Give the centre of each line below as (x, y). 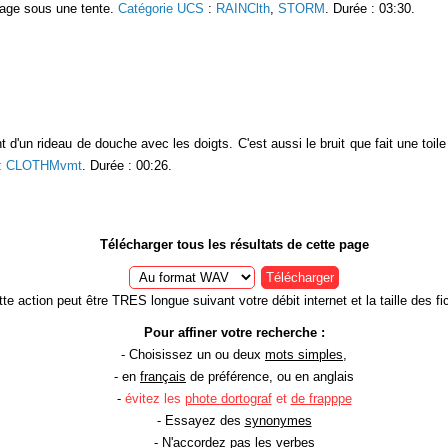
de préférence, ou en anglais (270, 376)
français (163, 376)
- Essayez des (200, 420)
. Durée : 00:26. (127, 165)
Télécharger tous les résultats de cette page (234, 244)
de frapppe (321, 398)
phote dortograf (228, 398)
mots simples (304, 354)
